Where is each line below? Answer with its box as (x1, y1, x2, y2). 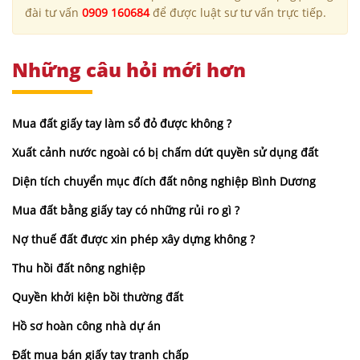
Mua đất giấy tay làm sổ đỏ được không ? (12, 115, 231, 131)
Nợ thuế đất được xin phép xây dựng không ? (12, 231, 255, 247)
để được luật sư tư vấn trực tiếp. (149, 4, 326, 20)
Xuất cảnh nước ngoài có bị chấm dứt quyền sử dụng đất (12, 144, 318, 160)
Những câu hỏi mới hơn (12, 55, 246, 83)
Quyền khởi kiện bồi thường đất (12, 288, 183, 305)
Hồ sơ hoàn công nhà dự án (12, 317, 161, 333)
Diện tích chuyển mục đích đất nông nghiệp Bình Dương (12, 173, 316, 189)
